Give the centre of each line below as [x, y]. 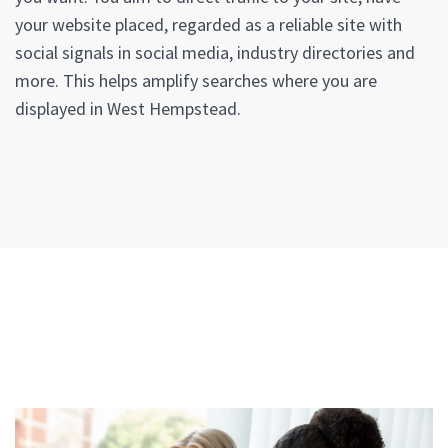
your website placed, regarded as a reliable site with [208, 25]
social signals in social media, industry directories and [215, 53]
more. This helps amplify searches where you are [196, 81]
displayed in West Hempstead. [128, 109]
